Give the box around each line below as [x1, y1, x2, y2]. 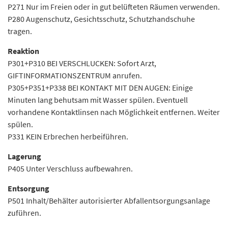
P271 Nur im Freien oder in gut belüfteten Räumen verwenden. [8, 2, 220, 12]
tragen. [8, 26, 32, 36]
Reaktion [8, 46, 39, 56]
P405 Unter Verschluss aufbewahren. [8, 163, 133, 174]
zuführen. [8, 208, 43, 218]
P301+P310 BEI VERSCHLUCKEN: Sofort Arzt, [8, 58, 156, 68]
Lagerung [8, 151, 41, 161]
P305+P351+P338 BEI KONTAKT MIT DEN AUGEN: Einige [8, 82, 193, 93]
